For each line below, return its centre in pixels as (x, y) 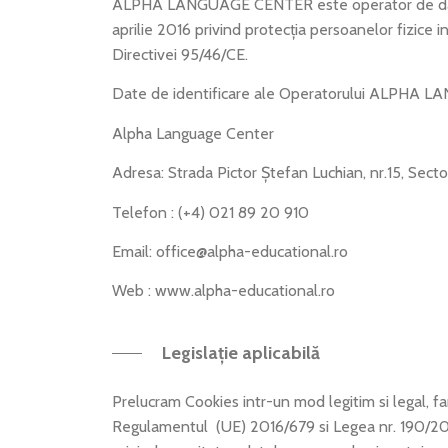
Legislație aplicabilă (241, 352)
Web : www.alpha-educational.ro (223, 291)
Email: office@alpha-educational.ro (230, 251)
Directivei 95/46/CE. (180, 54)
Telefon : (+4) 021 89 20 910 (210, 212)
